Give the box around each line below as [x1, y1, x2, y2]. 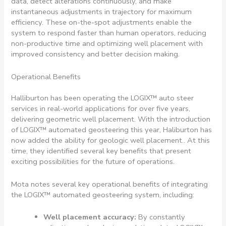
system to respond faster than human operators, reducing [11, 28, 207, 38]
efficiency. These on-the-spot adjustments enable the [11, 17, 192, 28]
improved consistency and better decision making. [11, 49, 182, 60]
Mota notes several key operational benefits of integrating [11, 179, 208, 189]
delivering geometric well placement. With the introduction [11, 114, 211, 125]
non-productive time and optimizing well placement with [11, 38, 203, 49]
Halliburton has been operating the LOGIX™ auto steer [11, 93, 194, 103]
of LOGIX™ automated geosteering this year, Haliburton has [11, 125, 212, 135]
